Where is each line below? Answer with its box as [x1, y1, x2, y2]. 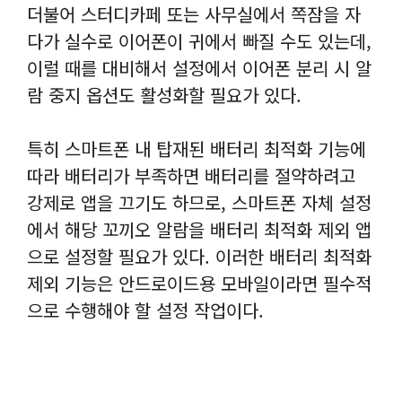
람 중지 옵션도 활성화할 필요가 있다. [27, 82, 301, 109]
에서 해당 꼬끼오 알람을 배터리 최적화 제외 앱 [27, 216, 371, 243]
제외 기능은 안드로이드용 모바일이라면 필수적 [27, 270, 371, 297]
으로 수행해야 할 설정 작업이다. [27, 297, 264, 324]
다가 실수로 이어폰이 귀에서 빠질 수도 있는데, [27, 28, 371, 55]
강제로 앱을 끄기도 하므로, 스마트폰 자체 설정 [27, 189, 371, 216]
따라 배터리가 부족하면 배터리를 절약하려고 [27, 162, 355, 189]
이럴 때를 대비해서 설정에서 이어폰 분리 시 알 [27, 55, 371, 82]
